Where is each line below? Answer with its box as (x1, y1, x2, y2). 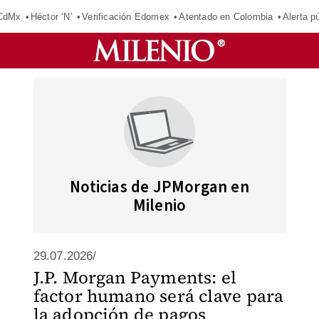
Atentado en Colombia (179, 11, 273, 22)
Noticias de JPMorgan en (70, 175, 249, 199)
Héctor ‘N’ (30, 11, 73, 22)
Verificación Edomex (82, 11, 169, 22)
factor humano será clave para (33, 284, 284, 308)
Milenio (132, 194, 187, 217)
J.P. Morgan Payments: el (33, 266, 237, 289)
